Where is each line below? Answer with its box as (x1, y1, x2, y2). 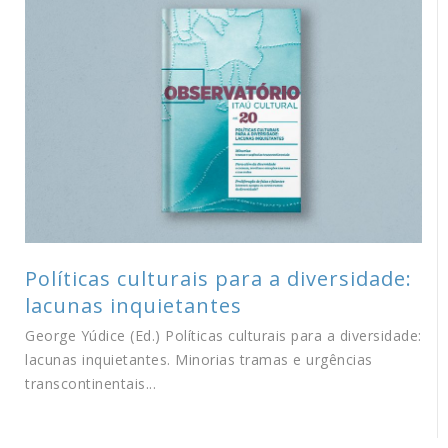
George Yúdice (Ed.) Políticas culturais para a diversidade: (25, 326, 422, 345)
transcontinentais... (25, 374, 156, 393)
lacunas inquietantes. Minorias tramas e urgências (25, 350, 373, 369)
